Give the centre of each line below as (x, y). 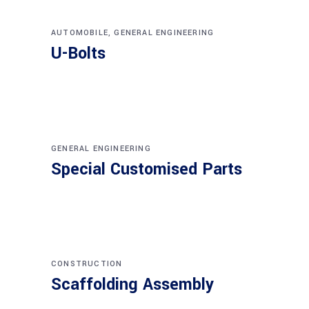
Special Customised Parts (147, 169)
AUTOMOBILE (80, 33)
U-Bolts (78, 54)
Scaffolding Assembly (132, 285)
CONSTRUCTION (87, 264)
